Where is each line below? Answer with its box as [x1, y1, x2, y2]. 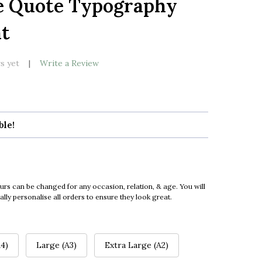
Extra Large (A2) [105, 240, 168, 251]
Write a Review [40, 58, 99, 69]
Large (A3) [36, 240, 77, 251]
